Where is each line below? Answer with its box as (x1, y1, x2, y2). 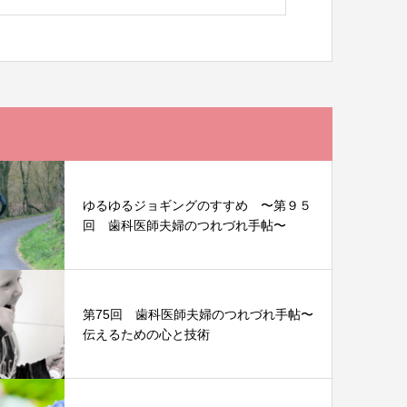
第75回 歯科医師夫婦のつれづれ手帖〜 (83, 306, 313, 322)
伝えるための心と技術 (83, 326, 210, 342)
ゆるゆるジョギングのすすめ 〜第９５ (83, 197, 312, 213)
